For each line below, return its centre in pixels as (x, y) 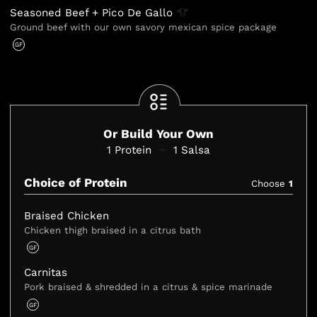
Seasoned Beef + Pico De (78, 12)
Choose (270, 183)
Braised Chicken (67, 215)
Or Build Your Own (158, 134)
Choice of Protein (76, 182)
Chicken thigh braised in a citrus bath (113, 230)
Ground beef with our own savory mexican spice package (144, 27)
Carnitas (46, 272)
